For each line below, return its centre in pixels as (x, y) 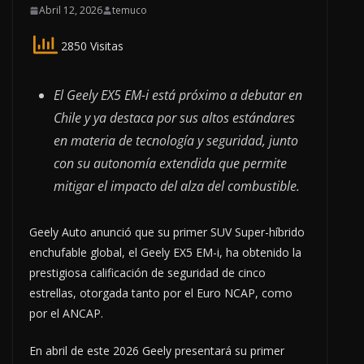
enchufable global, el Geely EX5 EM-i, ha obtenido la (165, 253)
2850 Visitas (91, 46)
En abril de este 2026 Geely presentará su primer (157, 351)
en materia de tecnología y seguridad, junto (176, 141)
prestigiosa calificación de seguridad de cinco (147, 273)
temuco (130, 11)
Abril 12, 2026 (71, 11)
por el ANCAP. (66, 314)
